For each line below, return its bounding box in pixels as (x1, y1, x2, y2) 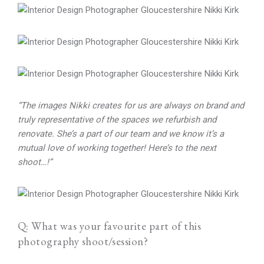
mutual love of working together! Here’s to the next (18, 143, 216, 153)
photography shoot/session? (18, 234, 148, 249)
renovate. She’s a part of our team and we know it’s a (18, 128, 224, 139)
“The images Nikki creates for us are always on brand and (18, 100, 244, 111)
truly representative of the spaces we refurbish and (18, 114, 216, 125)
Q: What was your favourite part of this (18, 219, 202, 233)
